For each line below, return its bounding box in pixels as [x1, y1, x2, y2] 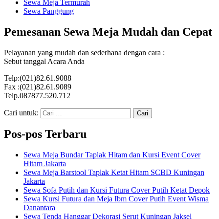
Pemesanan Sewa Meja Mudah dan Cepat [4, 25, 212, 38]
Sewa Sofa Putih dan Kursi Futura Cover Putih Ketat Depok [23, 186, 210, 195]
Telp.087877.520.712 [4, 91, 70, 100]
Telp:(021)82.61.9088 [4, 73, 71, 82]
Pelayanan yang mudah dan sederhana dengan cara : [4, 48, 165, 57]
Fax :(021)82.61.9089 [4, 82, 71, 91]
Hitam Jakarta [23, 159, 66, 168]
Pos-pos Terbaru [4, 128, 87, 141]
